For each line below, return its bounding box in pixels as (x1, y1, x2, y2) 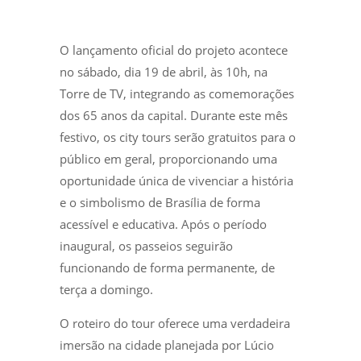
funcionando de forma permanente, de (60, 259, 275, 276)
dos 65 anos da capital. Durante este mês (60, 106, 288, 123)
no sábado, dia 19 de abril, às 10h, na (60, 63, 268, 80)
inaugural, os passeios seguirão (60, 237, 233, 254)
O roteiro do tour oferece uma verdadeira (60, 314, 290, 331)
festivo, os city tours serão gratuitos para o (60, 128, 296, 145)
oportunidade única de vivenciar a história (60, 172, 293, 189)
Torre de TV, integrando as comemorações (60, 85, 294, 102)
